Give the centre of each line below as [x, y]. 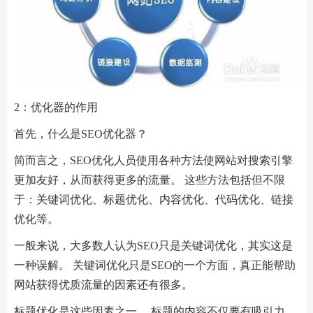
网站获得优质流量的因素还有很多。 [103, 284]
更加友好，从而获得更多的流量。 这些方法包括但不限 [150, 179]
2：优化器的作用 [56, 107]
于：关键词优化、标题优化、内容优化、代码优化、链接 [154, 199]
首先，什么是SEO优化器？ [81, 133]
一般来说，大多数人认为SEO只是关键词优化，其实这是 [153, 245]
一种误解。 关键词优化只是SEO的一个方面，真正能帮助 [155, 264]
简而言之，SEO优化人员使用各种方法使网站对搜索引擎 [153, 160]
